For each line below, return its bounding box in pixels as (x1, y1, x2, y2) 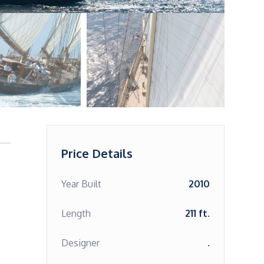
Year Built (61, 178, 101, 190)
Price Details (61, 146, 133, 161)
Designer (61, 237, 100, 249)
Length (61, 207, 91, 219)
